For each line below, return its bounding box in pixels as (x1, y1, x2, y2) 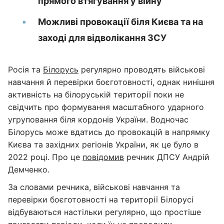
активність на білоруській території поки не (8, 89, 184, 99)
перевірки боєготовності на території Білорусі (8, 194, 193, 204)
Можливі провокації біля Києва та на (38, 16, 203, 27)
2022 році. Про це (8, 152, 82, 162)
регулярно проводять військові (78, 64, 205, 74)
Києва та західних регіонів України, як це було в (8, 139, 198, 149)
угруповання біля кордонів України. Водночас (8, 114, 188, 124)
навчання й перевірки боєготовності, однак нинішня (8, 77, 214, 87)
